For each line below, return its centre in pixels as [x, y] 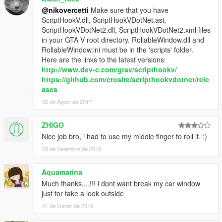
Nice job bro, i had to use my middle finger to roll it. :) [124, 136]
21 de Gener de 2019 [68, 205]
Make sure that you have [129, 10]
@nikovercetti [65, 10]
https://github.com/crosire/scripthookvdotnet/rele [125, 79]
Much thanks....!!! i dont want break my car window [121, 183]
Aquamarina [62, 172]
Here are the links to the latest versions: [104, 59]
